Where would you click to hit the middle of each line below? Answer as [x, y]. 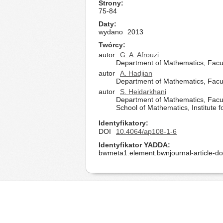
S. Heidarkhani [143, 92]
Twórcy [111, 45]
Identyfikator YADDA [133, 145]
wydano [111, 32]
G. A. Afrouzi [139, 55]
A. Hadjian [136, 73]
